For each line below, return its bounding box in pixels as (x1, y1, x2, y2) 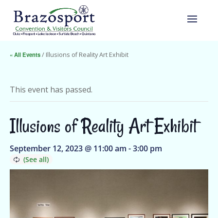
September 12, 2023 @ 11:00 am (10, 143, 127, 154)
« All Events (10, 51, 40, 58)
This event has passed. (10, 84, 92, 95)
